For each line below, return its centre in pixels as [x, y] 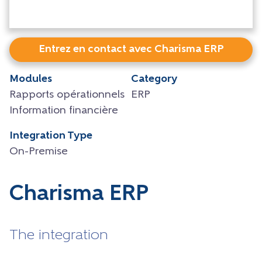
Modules [31, 79]
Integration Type [51, 136]
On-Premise [39, 151]
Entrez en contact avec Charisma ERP [131, 49]
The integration [59, 235]
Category [154, 79]
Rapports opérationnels [67, 95]
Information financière [64, 111]
